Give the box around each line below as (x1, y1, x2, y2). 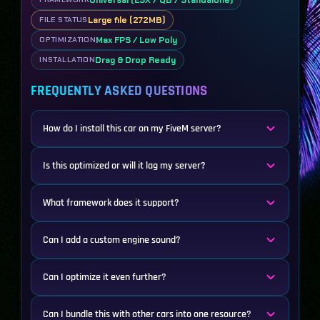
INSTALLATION (39, 54, 96, 64)
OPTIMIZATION (39, 34, 96, 44)
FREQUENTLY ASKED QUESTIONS (31, 81, 208, 100)
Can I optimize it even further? (43, 270, 167, 284)
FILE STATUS (39, 14, 88, 24)
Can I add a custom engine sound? (43, 233, 181, 246)
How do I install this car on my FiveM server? (43, 121, 222, 135)
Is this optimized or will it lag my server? (43, 159, 206, 172)
